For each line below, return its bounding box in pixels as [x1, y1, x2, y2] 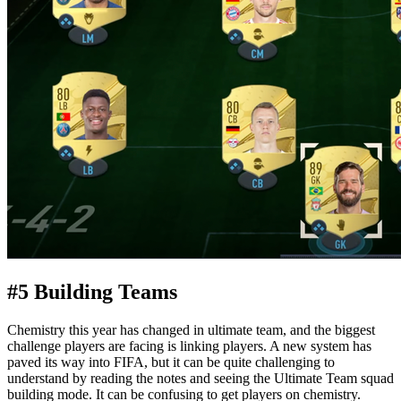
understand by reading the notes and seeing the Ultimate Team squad [7, 370, 394, 386]
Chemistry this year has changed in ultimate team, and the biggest [7, 321, 375, 337]
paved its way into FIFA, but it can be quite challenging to [7, 354, 335, 370]
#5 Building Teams [7, 280, 177, 304]
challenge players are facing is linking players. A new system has [7, 337, 371, 354]
